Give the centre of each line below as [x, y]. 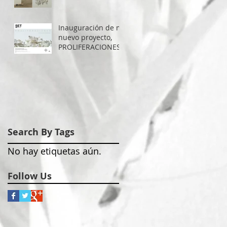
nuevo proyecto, [85, 37]
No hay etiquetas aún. [54, 151]
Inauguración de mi [91, 28]
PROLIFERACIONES [89, 47]
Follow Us [30, 176]
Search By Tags [41, 132]
